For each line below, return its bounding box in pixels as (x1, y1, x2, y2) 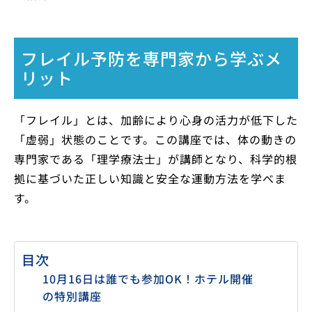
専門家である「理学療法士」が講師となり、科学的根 (14, 150, 297, 168)
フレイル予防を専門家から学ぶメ (21, 46, 282, 71)
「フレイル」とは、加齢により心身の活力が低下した (14, 111, 298, 129)
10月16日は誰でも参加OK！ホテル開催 (42, 270, 253, 288)
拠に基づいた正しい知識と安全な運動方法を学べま (14, 170, 286, 187)
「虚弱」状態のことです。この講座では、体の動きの (14, 131, 297, 148)
